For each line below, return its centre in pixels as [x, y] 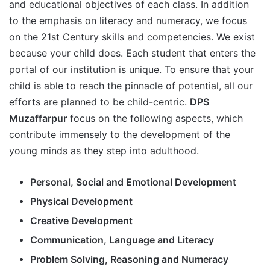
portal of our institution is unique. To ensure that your [131, 70]
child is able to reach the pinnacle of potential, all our [131, 86]
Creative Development [81, 221]
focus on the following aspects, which [155, 118]
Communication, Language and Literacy [122, 240]
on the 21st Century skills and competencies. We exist [132, 37]
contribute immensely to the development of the [120, 135]
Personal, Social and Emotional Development [133, 182]
